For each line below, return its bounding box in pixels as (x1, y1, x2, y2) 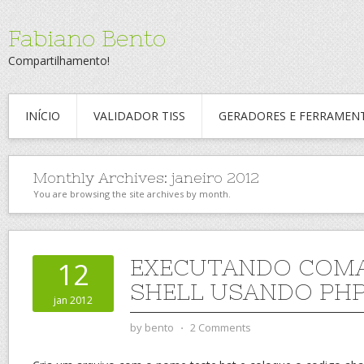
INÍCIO (25, 108, 60, 123)
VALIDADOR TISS (93, 108, 185, 123)
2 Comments (190, 320, 251, 335)
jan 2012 (54, 293, 93, 307)
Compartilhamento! (8, 53, 110, 68)
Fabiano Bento (8, 25, 166, 51)
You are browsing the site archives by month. (33, 188, 231, 200)
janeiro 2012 (171, 169, 259, 186)
